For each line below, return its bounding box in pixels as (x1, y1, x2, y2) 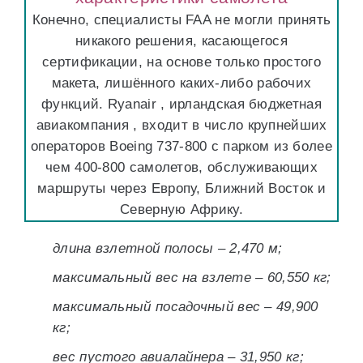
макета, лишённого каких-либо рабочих (51, 75, 312, 91)
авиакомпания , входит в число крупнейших (36, 117, 327, 133)
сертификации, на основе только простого (42, 54, 321, 70)
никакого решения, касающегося (75, 33, 288, 49)
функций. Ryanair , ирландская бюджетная (41, 96, 322, 112)
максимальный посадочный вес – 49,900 (53, 299, 318, 314)
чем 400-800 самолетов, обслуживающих (45, 160, 318, 175)
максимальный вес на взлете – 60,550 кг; (53, 270, 331, 285)
